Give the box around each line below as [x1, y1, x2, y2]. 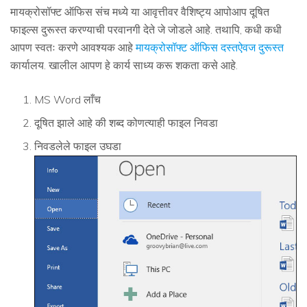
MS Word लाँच [34, 93, 101, 106]
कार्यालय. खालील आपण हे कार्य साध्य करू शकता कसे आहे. [10, 58, 238, 72]
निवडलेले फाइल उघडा [34, 139, 121, 153]
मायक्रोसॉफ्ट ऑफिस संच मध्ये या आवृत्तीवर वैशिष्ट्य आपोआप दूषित [10, 5, 269, 19]
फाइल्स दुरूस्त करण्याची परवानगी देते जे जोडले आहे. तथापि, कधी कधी [10, 23, 282, 36]
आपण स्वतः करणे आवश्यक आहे [10, 40, 136, 54]
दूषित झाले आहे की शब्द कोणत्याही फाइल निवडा [34, 116, 218, 130]
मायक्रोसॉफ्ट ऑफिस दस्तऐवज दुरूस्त [136, 40, 284, 54]
